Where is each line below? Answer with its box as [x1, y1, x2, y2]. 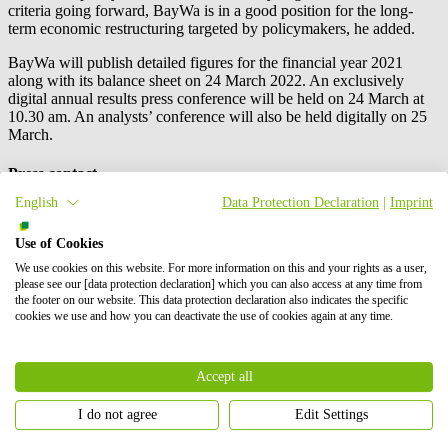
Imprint [390, 194, 433, 210]
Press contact [8, 165, 97, 183]
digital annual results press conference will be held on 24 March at [8, 89, 424, 107]
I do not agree [77, 407, 157, 423]
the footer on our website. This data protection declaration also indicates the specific [15, 293, 408, 308]
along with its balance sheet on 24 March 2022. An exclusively [8, 71, 404, 89]
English [15, 194, 58, 210]
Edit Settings [294, 407, 368, 423]
